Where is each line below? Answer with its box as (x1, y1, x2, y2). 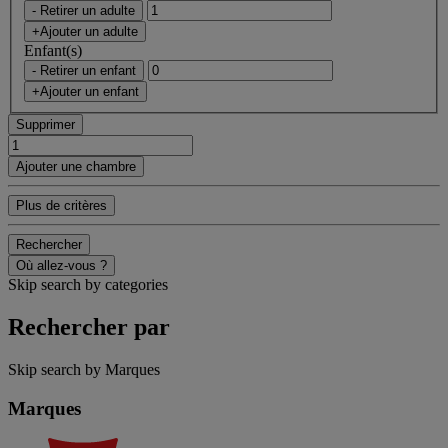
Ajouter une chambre (16, 158, 136, 174)
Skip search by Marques (8, 360, 160, 378)
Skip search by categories (8, 275, 168, 293)
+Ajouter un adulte (32, 23, 138, 39)
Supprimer (16, 116, 75, 132)
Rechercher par (8, 313, 170, 340)
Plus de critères (16, 197, 107, 213)
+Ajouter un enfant (32, 83, 139, 99)
